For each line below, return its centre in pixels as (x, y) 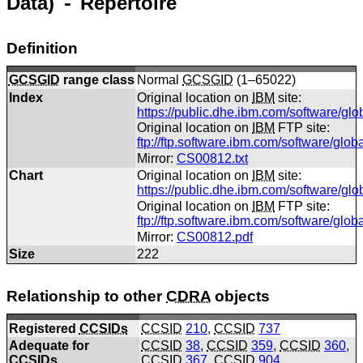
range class (97, 80)
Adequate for (49, 346)
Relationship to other (86, 297)
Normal (160, 80)
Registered (44, 328)
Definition (42, 48)
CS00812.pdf (215, 237)
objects (240, 297)
